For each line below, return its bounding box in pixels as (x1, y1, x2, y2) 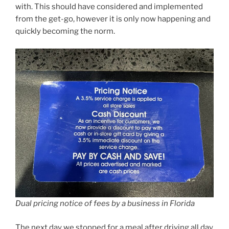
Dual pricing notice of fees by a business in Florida (15, 199, 195, 209)
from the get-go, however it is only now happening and (15, 14, 211, 24)
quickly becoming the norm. (15, 26, 115, 36)
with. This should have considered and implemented (15, 2, 203, 11)
